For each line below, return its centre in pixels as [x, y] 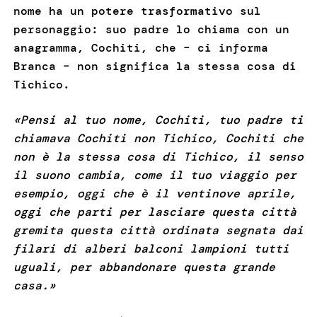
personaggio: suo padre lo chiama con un [151, 30]
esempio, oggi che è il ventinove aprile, [155, 194]
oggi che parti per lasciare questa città [155, 212]
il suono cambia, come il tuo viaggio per [155, 175]
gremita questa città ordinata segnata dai [158, 231]
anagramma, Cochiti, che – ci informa [140, 48]
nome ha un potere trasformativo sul [137, 11]
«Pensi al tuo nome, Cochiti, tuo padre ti [158, 120]
